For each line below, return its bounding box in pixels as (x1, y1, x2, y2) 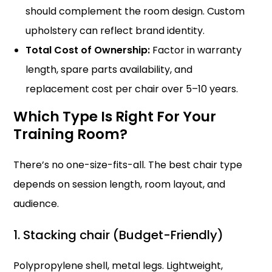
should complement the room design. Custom (25, 4, 245, 18)
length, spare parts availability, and (25, 63, 193, 76)
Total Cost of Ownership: (25, 43, 151, 57)
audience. (13, 197, 59, 211)
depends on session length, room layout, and (13, 177, 226, 191)
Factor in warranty (150, 43, 242, 57)
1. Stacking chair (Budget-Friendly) (13, 226, 224, 243)
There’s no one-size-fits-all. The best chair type (13, 158, 243, 172)
